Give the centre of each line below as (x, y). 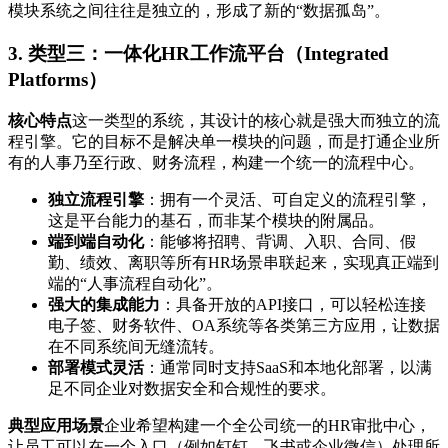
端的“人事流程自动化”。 (135, 284)
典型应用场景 (56, 426)
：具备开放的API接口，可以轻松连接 (293, 305)
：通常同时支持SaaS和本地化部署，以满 (288, 368)
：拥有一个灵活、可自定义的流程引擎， (288, 200)
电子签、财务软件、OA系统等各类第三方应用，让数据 (244, 326)
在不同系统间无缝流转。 (136, 347)
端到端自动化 (96, 242)
